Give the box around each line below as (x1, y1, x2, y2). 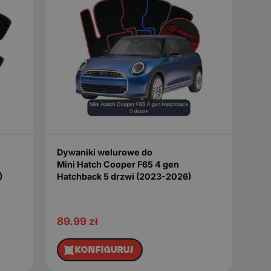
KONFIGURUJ (75, 243, 134, 257)
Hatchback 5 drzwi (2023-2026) (56, 171, 191, 182)
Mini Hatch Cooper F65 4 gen (56, 159, 179, 170)
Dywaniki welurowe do (56, 147, 152, 158)
